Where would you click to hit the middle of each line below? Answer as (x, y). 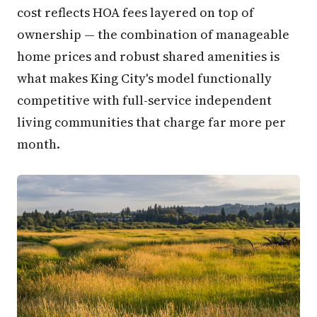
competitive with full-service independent (144, 100)
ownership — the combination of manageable (153, 35)
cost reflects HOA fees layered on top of (136, 13)
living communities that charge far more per (151, 122)
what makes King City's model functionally (144, 79)
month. (39, 144)
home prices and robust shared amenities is (148, 57)
